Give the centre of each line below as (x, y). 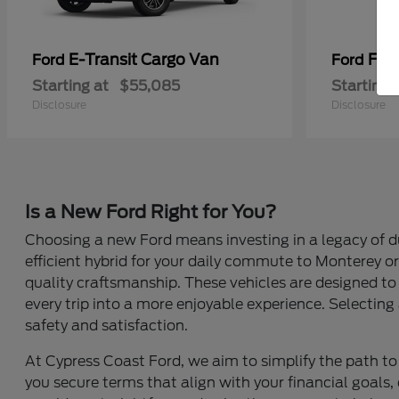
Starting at (70, 86)
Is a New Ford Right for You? (151, 212)
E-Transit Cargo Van (144, 60)
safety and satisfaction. (107, 326)
